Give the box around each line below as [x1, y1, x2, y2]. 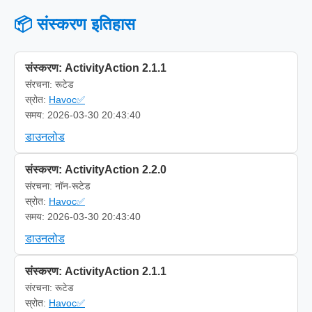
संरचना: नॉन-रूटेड [25, 180, 91, 192]
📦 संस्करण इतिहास [14, 14, 135, 33]
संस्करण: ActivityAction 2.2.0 [25, 163, 166, 175]
